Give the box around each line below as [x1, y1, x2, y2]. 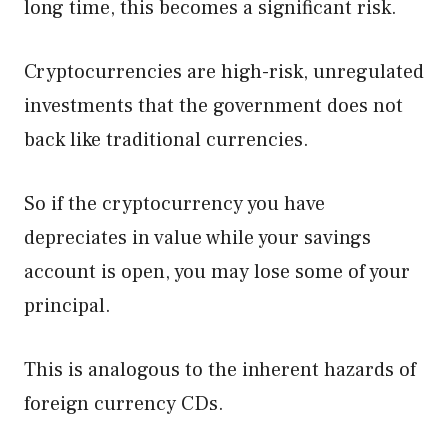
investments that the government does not [24, 93, 403, 119]
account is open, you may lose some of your [24, 259, 410, 285]
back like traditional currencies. [24, 127, 309, 153]
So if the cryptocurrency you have [24, 191, 325, 217]
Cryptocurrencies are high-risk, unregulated [24, 59, 424, 85]
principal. [24, 293, 111, 319]
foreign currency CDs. [24, 391, 229, 417]
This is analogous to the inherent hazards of [24, 357, 416, 383]
